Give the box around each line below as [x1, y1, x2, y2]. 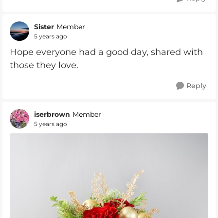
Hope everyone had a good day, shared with [10, 47, 203, 57]
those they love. [10, 60, 78, 71]
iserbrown [34, 109, 70, 119]
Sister [34, 22, 54, 31]
